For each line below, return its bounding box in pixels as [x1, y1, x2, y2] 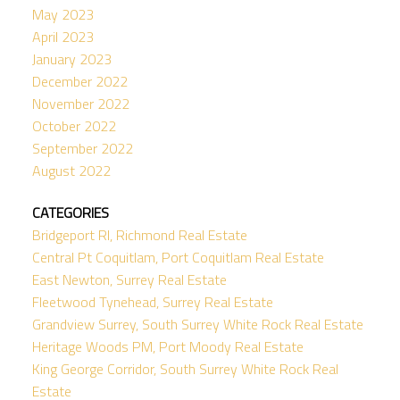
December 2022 [31, 70, 128, 92]
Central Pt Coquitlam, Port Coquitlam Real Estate [31, 246, 324, 268]
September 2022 [31, 137, 133, 159]
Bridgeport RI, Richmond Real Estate [31, 223, 247, 246]
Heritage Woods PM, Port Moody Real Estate [31, 335, 304, 357]
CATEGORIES [31, 201, 109, 223]
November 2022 [31, 92, 129, 114]
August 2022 [31, 159, 111, 181]
